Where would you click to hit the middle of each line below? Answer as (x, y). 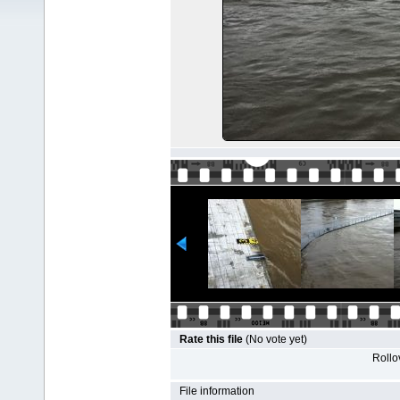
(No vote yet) (276, 339)
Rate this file (212, 339)
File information (217, 391)
